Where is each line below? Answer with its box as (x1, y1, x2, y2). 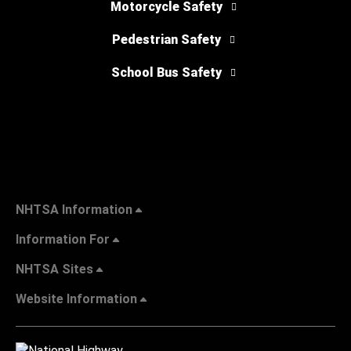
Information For (16, 231, 110, 247)
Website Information (16, 291, 137, 306)
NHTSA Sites (16, 261, 93, 277)
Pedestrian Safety (112, 31, 221, 47)
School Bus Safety (111, 64, 222, 80)
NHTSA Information (16, 201, 132, 217)
